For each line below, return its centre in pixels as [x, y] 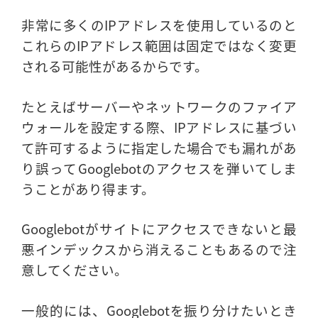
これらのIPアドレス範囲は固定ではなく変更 [159, 45]
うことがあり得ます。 [88, 188]
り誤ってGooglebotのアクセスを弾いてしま [159, 168]
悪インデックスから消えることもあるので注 [159, 249]
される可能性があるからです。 [115, 65]
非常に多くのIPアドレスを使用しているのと [159, 24]
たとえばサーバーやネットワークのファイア [159, 106]
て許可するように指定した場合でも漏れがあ [159, 147]
